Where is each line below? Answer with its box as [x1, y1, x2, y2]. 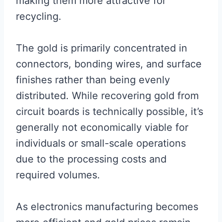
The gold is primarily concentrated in [16, 42, 187, 55]
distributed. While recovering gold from [16, 90, 199, 102]
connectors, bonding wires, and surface [16, 58, 202, 70]
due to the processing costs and [16, 153, 166, 166]
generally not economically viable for [16, 121, 188, 134]
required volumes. [16, 169, 100, 181]
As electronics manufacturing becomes [16, 201, 198, 213]
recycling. [16, 10, 61, 23]
